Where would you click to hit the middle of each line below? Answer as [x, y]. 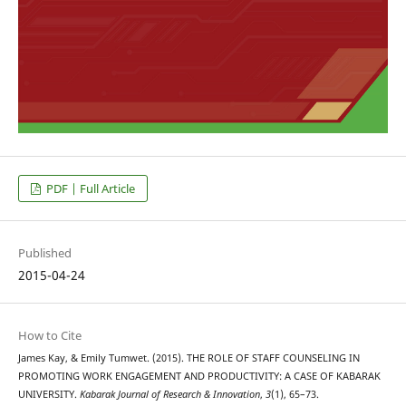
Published [44, 252]
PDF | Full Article [90, 188]
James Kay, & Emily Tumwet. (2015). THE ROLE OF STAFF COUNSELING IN [188, 358]
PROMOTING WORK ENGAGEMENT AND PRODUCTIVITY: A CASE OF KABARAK [199, 376]
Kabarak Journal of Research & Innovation [169, 394]
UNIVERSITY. [48, 394]
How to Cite [49, 335]
